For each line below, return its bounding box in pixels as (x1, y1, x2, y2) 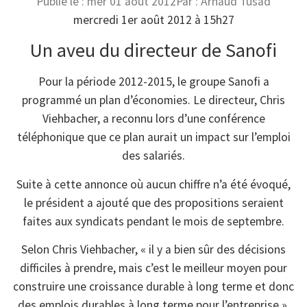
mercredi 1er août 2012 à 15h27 (73, 12, 234, 27)
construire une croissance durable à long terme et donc (13, 279, 294, 295)
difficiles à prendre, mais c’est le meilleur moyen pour (20, 260, 287, 276)
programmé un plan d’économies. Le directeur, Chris (22, 93, 285, 108)
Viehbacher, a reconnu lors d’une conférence (42, 111, 265, 127)
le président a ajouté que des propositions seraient (23, 195, 284, 210)
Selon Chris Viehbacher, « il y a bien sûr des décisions (21, 242, 286, 258)
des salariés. (122, 148, 185, 164)
